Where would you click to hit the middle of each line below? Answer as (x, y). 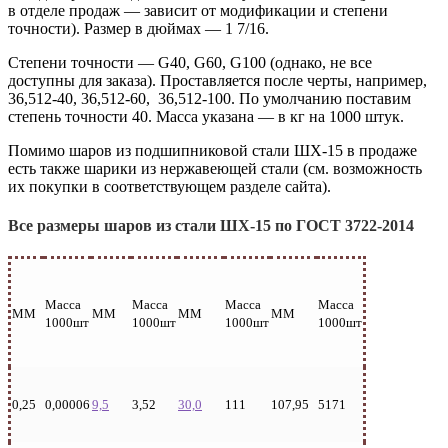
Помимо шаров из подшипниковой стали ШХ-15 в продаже (212, 150)
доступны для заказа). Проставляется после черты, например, (219, 80)
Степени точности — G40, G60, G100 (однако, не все (190, 62)
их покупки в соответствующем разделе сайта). (169, 186)
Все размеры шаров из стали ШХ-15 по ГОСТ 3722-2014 (211, 225)
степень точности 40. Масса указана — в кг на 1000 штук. (206, 116)
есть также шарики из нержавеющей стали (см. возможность (215, 168)
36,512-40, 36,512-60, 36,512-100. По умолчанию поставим (209, 98)
